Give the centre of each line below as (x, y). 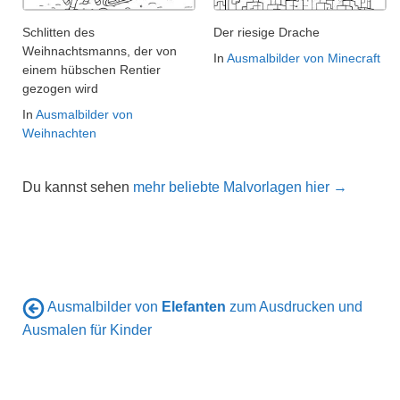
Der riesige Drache (267, 33)
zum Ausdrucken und (294, 307)
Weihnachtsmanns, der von (100, 51)
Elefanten (194, 307)
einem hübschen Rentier (92, 70)
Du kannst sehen (78, 187)
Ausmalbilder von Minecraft (304, 58)
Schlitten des (58, 33)
